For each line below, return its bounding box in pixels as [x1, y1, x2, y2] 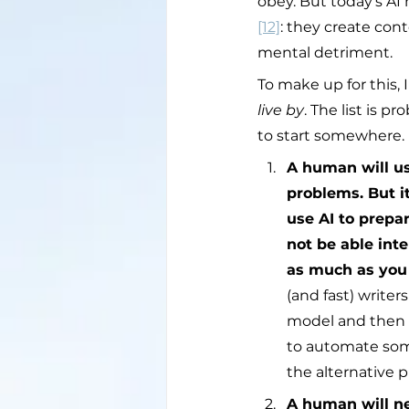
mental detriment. [257, 43, 393, 61]
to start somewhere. [257, 126, 404, 144]
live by [257, 100, 304, 119]
